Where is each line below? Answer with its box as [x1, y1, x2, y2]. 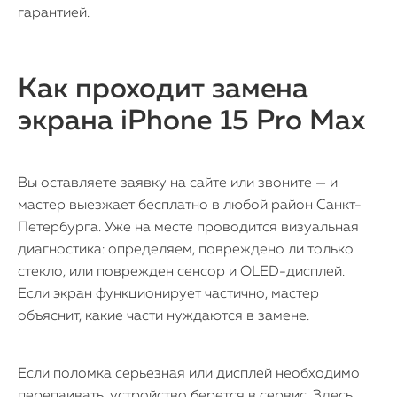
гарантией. [18, 6, 90, 20]
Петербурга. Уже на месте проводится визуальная [18, 221, 359, 235]
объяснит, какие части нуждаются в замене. [18, 309, 309, 323]
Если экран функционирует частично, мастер [18, 287, 319, 301]
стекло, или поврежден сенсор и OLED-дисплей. [18, 265, 345, 279]
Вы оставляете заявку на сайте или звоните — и [18, 176, 338, 191]
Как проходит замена [18, 75, 308, 104]
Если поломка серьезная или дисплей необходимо [18, 367, 360, 381]
